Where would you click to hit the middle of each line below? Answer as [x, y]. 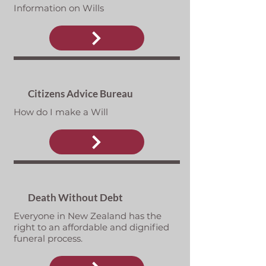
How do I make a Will [61, 112]
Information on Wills [58, 8]
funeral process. [48, 238]
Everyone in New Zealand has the [87, 216]
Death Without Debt [75, 197]
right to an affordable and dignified [91, 227]
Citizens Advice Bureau [81, 94]
